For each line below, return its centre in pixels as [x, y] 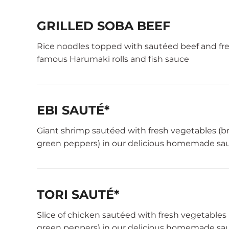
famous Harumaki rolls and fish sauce [113, 59]
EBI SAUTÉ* [73, 110]
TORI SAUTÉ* [78, 194]
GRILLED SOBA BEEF [104, 26]
